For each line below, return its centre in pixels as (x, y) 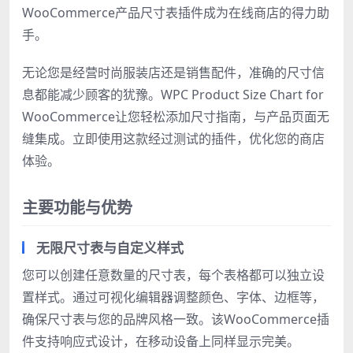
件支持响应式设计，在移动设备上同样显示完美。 (161, 342)
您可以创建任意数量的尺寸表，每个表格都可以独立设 (173, 275)
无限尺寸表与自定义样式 (110, 248)
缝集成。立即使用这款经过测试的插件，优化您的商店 (173, 139)
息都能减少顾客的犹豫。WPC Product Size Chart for (173, 95)
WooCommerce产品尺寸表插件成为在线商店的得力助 (176, 13)
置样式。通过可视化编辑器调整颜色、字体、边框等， (173, 297)
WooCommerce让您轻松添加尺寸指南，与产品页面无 (176, 117)
